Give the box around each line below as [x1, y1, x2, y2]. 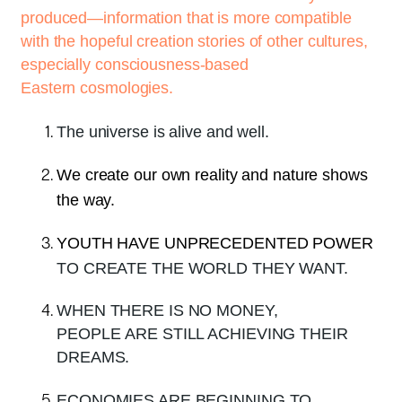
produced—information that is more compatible [21, 8, 352, 27]
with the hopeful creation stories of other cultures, [21, 31, 368, 50]
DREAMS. [57, 347, 135, 366]
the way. [57, 190, 116, 209]
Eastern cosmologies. [21, 78, 173, 97]
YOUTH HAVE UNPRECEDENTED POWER [57, 233, 373, 252]
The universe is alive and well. [57, 122, 269, 141]
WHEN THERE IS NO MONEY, [57, 301, 278, 319]
